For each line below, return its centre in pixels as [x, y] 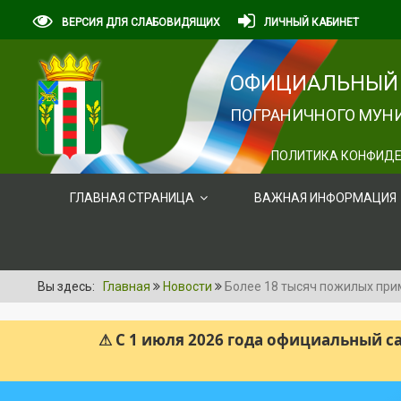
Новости [188, 286]
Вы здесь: [69, 286]
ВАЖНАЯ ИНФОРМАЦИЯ [325, 198]
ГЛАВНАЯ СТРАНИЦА [132, 198]
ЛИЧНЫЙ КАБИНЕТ [311, 22]
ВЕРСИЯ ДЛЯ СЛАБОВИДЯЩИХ [141, 22]
